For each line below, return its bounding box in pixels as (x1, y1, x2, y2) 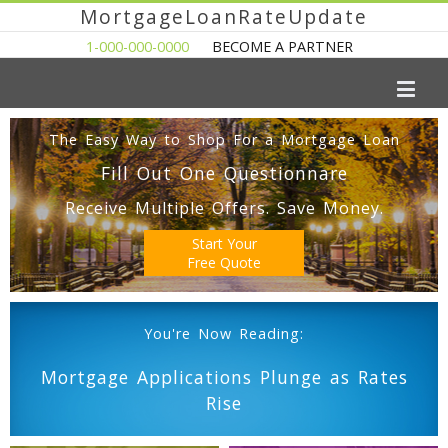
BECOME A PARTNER (211, 37, 353, 56)
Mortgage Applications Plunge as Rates (40, 365, 408, 389)
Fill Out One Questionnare (100, 161, 348, 185)
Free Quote (187, 253, 261, 272)
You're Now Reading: (144, 324, 304, 343)
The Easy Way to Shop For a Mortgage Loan (48, 130, 400, 149)
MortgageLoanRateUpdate (80, 3, 368, 30)
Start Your (191, 234, 257, 253)
